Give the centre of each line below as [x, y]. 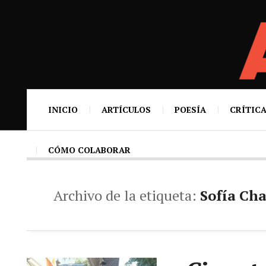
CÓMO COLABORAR [89, 150]
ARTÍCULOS [126, 110]
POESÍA [190, 110]
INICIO [63, 110]
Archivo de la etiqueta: [127, 195]
